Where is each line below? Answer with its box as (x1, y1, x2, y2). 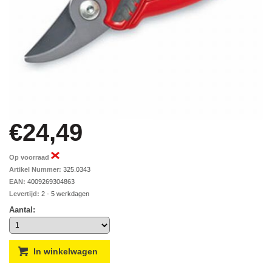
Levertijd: (9, 190, 39, 197)
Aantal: (9, 205, 35, 214)
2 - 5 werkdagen (39, 190, 89, 197)
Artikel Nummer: (9, 166, 61, 173)
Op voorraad (9, 154, 51, 161)
